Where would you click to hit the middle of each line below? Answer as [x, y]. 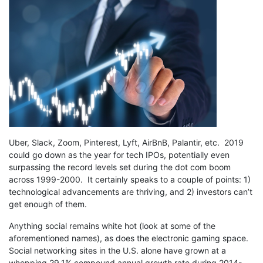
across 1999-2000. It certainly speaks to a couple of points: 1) [130, 180]
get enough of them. [48, 204]
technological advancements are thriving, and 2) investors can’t [131, 192]
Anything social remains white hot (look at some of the [112, 226]
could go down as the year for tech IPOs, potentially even [119, 155]
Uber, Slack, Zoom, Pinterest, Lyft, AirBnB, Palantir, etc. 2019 [126, 143]
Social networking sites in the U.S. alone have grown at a [117, 251]
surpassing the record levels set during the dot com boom [120, 167]
